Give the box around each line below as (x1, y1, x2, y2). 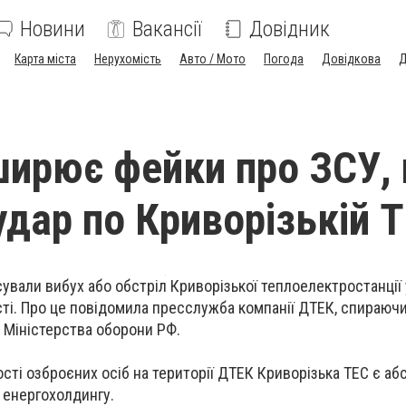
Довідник (249, 16, 330, 42)
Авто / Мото (179, 52, 246, 66)
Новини (20, 16, 85, 42)
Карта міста (14, 52, 76, 66)
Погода (264, 52, 304, 66)
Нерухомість (94, 52, 161, 66)
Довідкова (322, 52, 381, 66)
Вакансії (132, 16, 202, 42)
